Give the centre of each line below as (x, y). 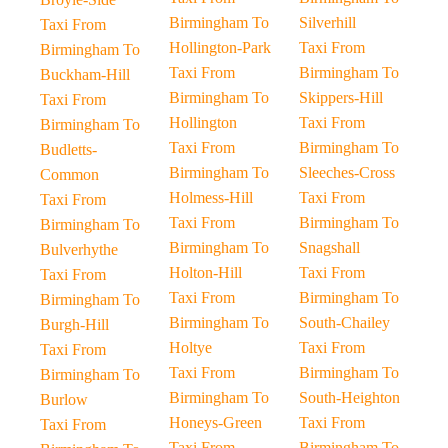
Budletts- (68, 149)
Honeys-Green (216, 422)
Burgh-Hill (74, 324)
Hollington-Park (220, 47)
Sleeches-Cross (346, 172)
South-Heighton (349, 397)
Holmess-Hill (211, 197)
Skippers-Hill (340, 97)
